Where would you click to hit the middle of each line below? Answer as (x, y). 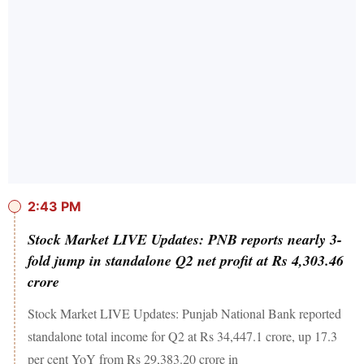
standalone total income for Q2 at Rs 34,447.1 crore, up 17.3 (182, 336)
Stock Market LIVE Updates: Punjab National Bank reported (184, 313)
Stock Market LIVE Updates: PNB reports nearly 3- (185, 239)
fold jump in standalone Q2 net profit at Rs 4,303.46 (186, 260)
